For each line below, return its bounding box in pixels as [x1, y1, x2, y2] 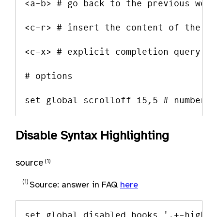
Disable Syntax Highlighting [15, 129, 169, 142]
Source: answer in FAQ [30, 180, 120, 190]
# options [25, 72, 73, 81]
